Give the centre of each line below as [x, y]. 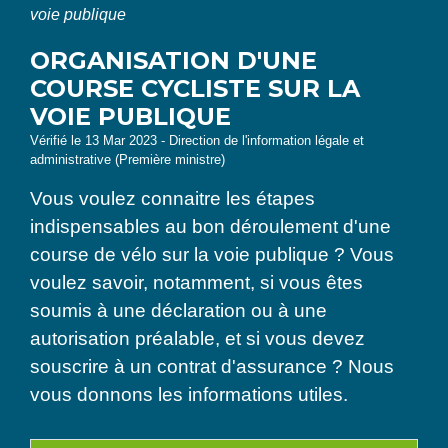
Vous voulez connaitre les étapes [172, 199]
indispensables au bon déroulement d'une [210, 227]
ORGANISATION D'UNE [173, 61]
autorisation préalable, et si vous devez [197, 339]
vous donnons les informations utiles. [189, 395]
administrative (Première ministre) [127, 160]
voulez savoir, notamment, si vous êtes [196, 283]
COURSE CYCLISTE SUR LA [195, 89]
